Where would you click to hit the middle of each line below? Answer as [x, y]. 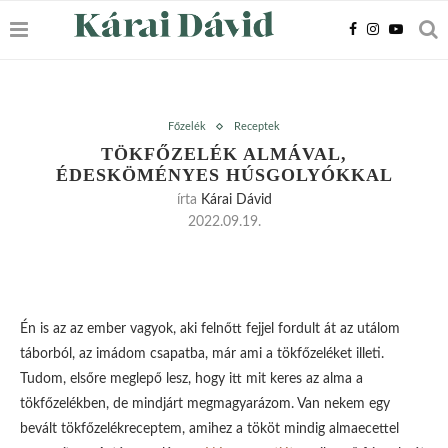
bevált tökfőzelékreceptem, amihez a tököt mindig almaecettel [209, 429]
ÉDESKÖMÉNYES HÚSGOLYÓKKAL [224, 175]
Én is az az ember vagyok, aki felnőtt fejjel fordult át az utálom [210, 329]
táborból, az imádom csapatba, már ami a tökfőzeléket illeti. [202, 354]
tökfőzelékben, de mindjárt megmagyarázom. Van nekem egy [205, 404]
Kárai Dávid [236, 200]
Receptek [257, 126]
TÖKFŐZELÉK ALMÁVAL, [224, 154]
